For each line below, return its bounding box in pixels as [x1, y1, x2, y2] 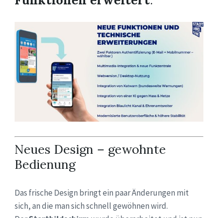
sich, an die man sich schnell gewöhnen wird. [15, 200, 168, 211]
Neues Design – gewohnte [15, 141, 166, 157]
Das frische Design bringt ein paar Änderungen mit [15, 187, 189, 198]
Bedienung [15, 156, 75, 172]
